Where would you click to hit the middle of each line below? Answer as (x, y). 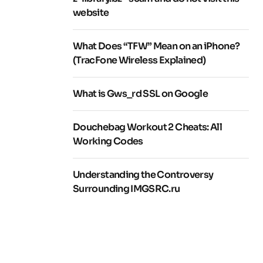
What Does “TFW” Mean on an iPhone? (156, 46)
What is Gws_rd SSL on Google (141, 94)
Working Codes (108, 141)
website (91, 13)
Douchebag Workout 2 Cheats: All (148, 127)
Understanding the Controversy (143, 175)
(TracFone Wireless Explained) (139, 60)
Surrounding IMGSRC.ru (127, 189)
